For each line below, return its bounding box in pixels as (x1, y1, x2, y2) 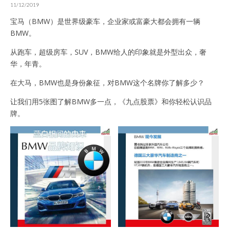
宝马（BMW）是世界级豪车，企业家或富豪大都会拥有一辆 (10, 16, 200, 26)
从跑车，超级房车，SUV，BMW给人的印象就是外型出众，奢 (10, 47, 207, 57)
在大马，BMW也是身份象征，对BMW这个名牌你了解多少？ (10, 77, 204, 87)
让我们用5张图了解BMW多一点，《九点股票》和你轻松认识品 (10, 96, 212, 106)
